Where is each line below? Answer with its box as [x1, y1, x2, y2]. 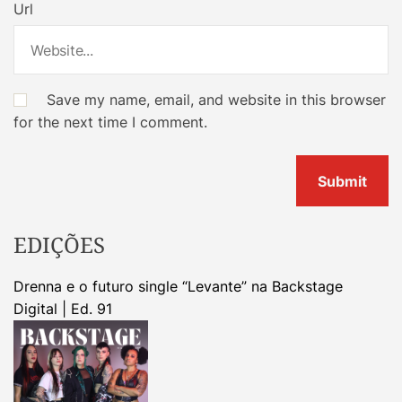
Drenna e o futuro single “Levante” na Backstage [13, 277, 343, 296]
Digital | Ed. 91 [13, 300, 112, 319]
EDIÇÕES [13, 230, 105, 260]
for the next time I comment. [13, 113, 207, 132]
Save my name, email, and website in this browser [47, 91, 386, 109]
